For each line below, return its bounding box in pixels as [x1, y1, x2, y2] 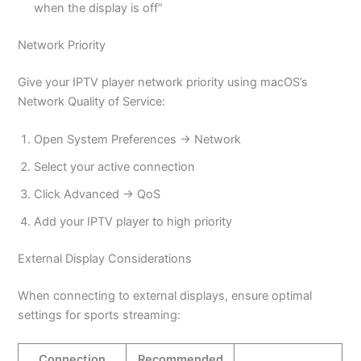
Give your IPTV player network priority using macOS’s [18, 74, 309, 89]
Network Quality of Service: [18, 93, 166, 109]
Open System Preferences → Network [34, 131, 242, 147]
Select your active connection [34, 159, 196, 174]
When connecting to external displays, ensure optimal [18, 288, 313, 303]
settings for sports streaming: [18, 307, 181, 322]
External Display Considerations [18, 251, 193, 266]
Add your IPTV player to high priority [34, 214, 233, 229]
